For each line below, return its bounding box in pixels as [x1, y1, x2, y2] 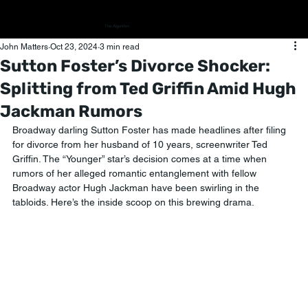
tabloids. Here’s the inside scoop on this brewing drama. [12, 197, 254, 208]
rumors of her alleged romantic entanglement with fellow [12, 168, 259, 179]
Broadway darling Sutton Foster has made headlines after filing [12, 124, 289, 135]
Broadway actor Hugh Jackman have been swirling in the [12, 182, 262, 193]
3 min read [100, 42, 140, 52]
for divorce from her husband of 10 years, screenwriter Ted [12, 139, 270, 150]
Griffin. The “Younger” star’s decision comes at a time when [12, 153, 269, 164]
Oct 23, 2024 [50, 42, 98, 52]
